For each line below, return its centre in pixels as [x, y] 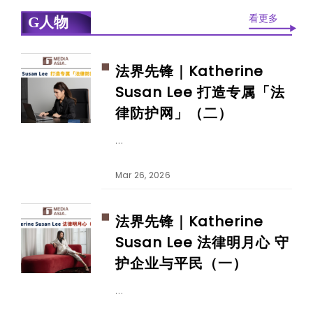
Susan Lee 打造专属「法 [200, 93]
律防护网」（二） [174, 114]
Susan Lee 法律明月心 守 [202, 243]
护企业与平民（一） [181, 264]
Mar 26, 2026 [143, 175]
